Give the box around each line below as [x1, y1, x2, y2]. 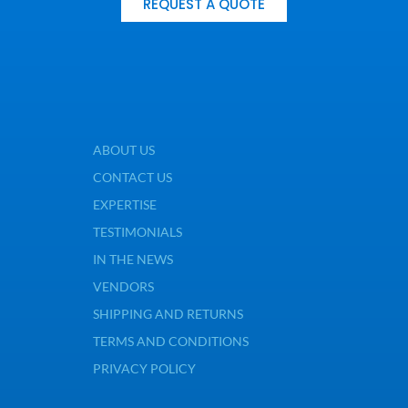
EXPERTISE [92, 197, 157, 213]
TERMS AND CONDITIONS [92, 333, 249, 350]
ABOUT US [92, 142, 155, 158]
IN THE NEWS [92, 251, 173, 268]
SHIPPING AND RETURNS [92, 306, 243, 322]
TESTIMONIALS [92, 224, 182, 240]
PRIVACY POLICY [92, 361, 196, 377]
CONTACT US [92, 169, 172, 186]
